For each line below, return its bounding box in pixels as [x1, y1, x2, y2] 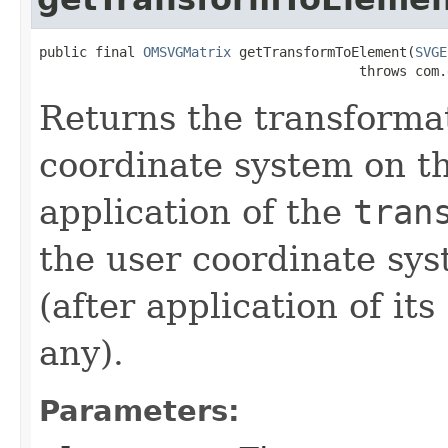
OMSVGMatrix [143, 43, 231, 60]
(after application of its [39, 285, 446, 326]
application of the [39, 191, 353, 232]
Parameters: [39, 393, 240, 428]
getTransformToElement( [231, 43, 415, 60]
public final [39, 43, 143, 60]
